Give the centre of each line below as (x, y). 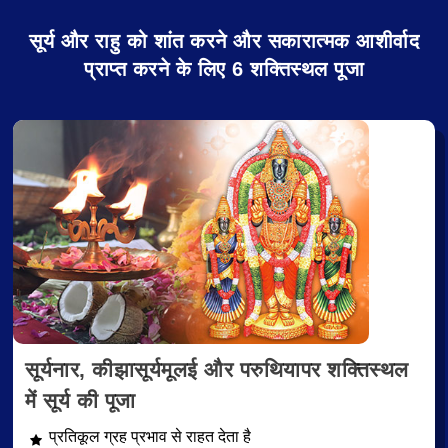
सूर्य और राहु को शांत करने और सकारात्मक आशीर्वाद (224, 40)
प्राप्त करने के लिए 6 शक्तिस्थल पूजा (224, 68)
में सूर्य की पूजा (80, 401)
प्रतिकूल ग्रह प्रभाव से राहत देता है (150, 437)
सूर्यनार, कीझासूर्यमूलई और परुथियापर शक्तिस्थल (217, 370)
